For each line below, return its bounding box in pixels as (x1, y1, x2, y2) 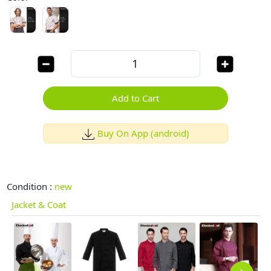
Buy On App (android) (97, 126, 189, 139)
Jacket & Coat (11, 198, 66, 211)
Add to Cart (112, 92, 159, 105)
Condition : (7, 180, 55, 193)
